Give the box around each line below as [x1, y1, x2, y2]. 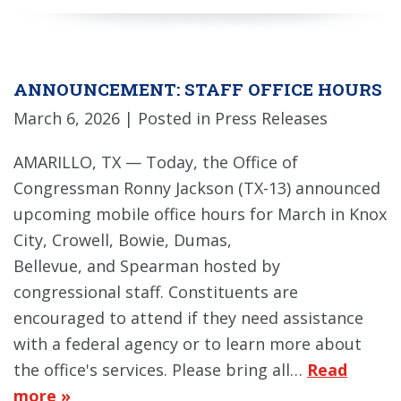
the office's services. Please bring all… [13, 359, 307, 381]
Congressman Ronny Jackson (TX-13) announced [13, 177, 380, 200]
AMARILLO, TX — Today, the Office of [13, 151, 298, 174]
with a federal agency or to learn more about [13, 333, 362, 355]
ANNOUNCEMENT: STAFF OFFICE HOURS [13, 78, 382, 101]
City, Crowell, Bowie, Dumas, [13, 229, 232, 252]
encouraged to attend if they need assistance [13, 307, 363, 329]
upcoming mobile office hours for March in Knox [13, 203, 387, 226]
